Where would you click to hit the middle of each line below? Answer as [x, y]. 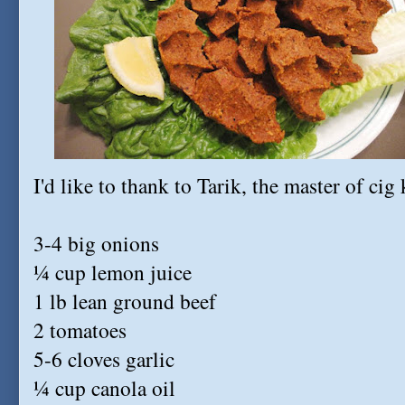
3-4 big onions [96, 243]
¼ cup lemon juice [113, 272]
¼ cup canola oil [104, 388]
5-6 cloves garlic [104, 359]
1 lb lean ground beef [125, 301]
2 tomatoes [80, 330]
